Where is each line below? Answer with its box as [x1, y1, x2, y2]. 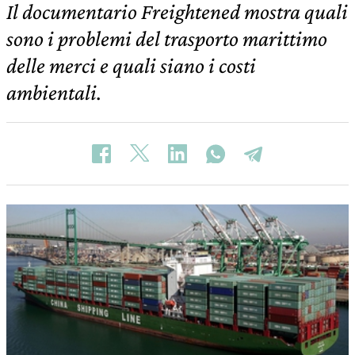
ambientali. [6, 80, 101, 105]
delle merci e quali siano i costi [6, 53, 256, 78]
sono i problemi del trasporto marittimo [6, 26, 327, 51]
